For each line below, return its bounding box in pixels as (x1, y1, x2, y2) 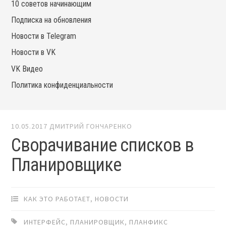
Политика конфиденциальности (11, 80, 114, 90)
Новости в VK (11, 47, 56, 58)
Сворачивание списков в (11, 135, 194, 156)
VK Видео (11, 64, 43, 74)
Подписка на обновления (11, 15, 92, 25)
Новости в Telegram (11, 31, 77, 41)
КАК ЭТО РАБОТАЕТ (24, 194, 91, 204)
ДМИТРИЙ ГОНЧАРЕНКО (49, 122, 133, 131)
